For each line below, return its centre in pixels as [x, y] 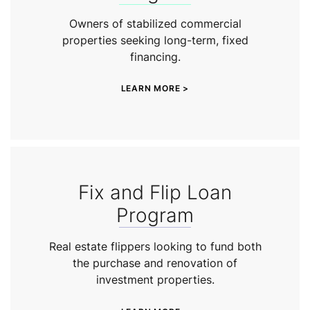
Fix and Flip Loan [155, 193]
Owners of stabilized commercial [155, 23]
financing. [155, 56]
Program [155, 216]
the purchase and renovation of [155, 263]
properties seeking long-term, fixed [155, 40]
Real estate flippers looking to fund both [155, 247]
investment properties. [155, 280]
